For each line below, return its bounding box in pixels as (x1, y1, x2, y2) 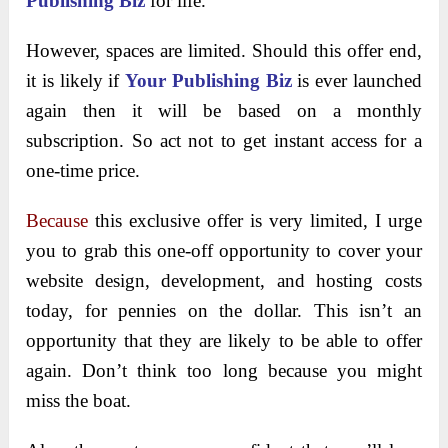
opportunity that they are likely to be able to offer (26, 330, 422, 352)
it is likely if (26, 70, 126, 92)
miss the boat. (26, 390, 132, 412)
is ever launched (291, 70, 422, 92)
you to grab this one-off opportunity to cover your (26, 240, 422, 262)
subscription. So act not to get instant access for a (26, 130, 422, 152)
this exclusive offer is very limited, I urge (88, 210, 422, 232)
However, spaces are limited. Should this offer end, (26, 40, 422, 62)
